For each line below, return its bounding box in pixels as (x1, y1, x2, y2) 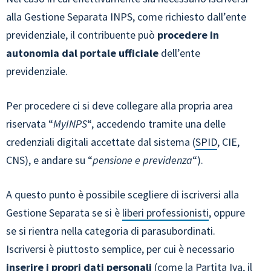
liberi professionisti (122, 205, 209, 220)
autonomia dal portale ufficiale (6, 45, 161, 60)
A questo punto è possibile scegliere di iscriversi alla (6, 187, 239, 201)
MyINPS (53, 116, 87, 131)
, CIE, (217, 134, 240, 149)
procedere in (157, 27, 219, 42)
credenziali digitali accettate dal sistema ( (6, 134, 195, 149)
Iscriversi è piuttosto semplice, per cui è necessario (6, 241, 235, 256)
